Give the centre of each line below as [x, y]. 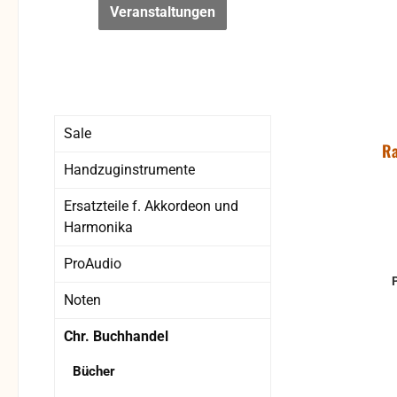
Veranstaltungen [163, 12]
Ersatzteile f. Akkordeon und [151, 206]
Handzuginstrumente [129, 170]
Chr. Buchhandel [116, 337]
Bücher [94, 372]
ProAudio [93, 264]
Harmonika [98, 228]
